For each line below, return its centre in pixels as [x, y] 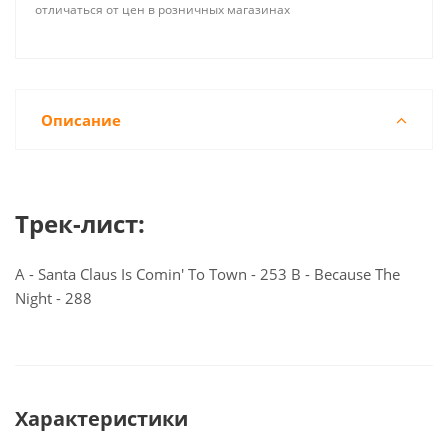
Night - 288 [53, 298]
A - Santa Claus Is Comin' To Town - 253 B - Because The [207, 274]
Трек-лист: [80, 223]
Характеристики [101, 418]
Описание [81, 120]
